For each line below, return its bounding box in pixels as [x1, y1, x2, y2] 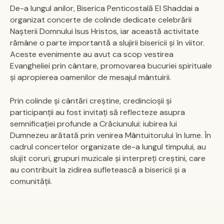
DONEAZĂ [91, 39, 132, 48]
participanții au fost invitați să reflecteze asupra [10, 107, 185, 117]
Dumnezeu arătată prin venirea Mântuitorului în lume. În [10, 130, 211, 140]
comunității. [10, 176, 52, 186]
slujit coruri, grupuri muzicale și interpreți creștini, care [10, 153, 205, 163]
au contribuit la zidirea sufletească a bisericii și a [10, 164, 186, 175]
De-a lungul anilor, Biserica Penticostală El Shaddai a [10, 3, 199, 13]
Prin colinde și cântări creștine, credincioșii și [10, 95, 171, 106]
